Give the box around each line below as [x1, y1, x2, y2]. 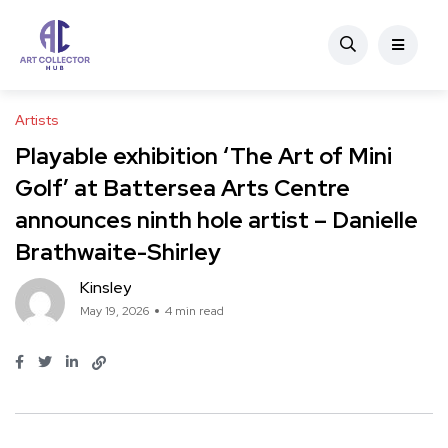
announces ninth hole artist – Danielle [15, 205, 418, 235]
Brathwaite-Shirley [15, 237, 221, 267]
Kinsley [80, 277, 131, 298]
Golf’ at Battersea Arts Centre [15, 173, 350, 203]
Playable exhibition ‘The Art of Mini [15, 141, 392, 171]
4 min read [165, 303, 224, 319]
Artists [15, 111, 59, 129]
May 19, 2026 [80, 303, 149, 319]
